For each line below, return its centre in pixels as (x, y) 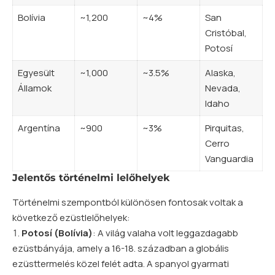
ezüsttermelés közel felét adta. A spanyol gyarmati (121, 263)
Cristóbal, (226, 33)
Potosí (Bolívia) (57, 233)
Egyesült (36, 73)
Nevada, (223, 88)
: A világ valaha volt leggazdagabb (165, 233)
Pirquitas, (224, 128)
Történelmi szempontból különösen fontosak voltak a (128, 202)
